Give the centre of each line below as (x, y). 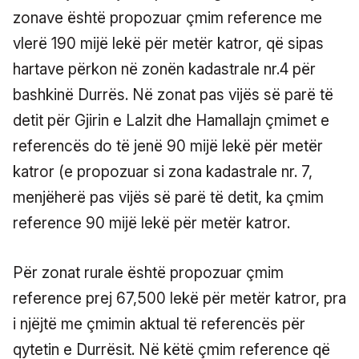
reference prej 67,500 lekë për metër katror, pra (179, 298)
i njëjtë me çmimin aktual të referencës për (159, 324)
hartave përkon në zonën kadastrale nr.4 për (164, 69)
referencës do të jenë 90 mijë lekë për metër (168, 146)
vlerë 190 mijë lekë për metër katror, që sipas (168, 43)
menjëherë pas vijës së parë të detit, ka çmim (168, 197)
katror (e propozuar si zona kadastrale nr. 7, (163, 171)
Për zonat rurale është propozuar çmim (148, 272)
